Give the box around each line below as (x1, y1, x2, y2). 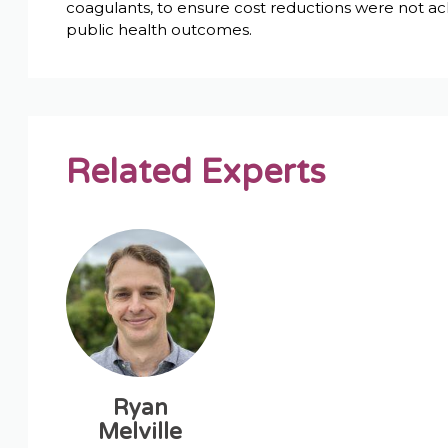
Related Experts (66, 151, 327, 193)
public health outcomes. (66, 19, 253, 39)
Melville (98, 417, 183, 445)
